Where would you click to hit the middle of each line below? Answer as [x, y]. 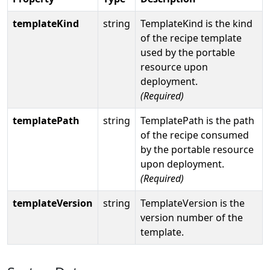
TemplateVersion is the [193, 203]
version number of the [192, 217]
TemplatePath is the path [197, 120]
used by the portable [188, 52]
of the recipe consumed [195, 135]
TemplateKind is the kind [196, 23]
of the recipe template [191, 38]
